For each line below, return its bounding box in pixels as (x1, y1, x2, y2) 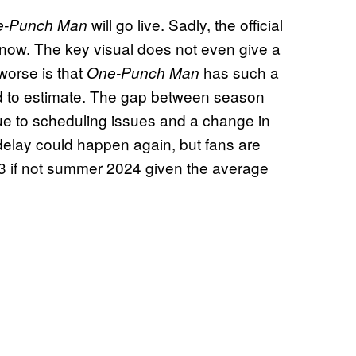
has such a (199, 61, 279, 83)
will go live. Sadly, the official (87, 14, 283, 36)
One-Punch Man (87, 62, 199, 83)
